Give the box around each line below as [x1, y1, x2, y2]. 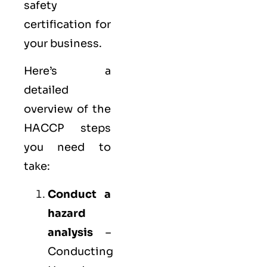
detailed [24, 83, 69, 97]
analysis [48, 225, 93, 239]
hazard [48, 206, 86, 220]
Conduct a [48, 187, 111, 201]
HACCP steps [24, 122, 111, 135]
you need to [24, 141, 111, 154]
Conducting [48, 244, 113, 258]
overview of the [24, 103, 111, 116]
